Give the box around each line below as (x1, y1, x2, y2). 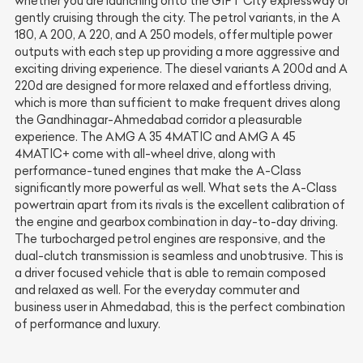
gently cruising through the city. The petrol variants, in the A (15, 11, 340, 26)
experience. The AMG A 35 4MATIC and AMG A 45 (15, 130, 296, 145)
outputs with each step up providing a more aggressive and (15, 45, 340, 60)
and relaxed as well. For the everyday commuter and (15, 283, 300, 298)
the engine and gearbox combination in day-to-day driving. (15, 215, 338, 230)
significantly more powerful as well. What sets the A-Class (15, 181, 337, 196)
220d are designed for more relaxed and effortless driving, (15, 79, 331, 94)
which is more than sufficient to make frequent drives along (15, 96, 340, 111)
